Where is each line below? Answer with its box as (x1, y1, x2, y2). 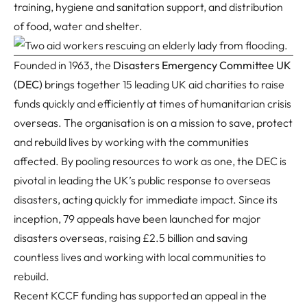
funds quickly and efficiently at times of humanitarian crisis (14, 97, 291, 111)
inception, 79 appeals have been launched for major (14, 212, 261, 226)
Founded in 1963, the (14, 58, 113, 73)
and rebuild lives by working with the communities (14, 135, 249, 149)
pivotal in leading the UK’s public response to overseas (14, 173, 271, 188)
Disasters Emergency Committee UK (113, 58, 291, 73)
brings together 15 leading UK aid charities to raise (45, 77, 284, 92)
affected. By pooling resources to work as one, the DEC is (14, 154, 286, 169)
